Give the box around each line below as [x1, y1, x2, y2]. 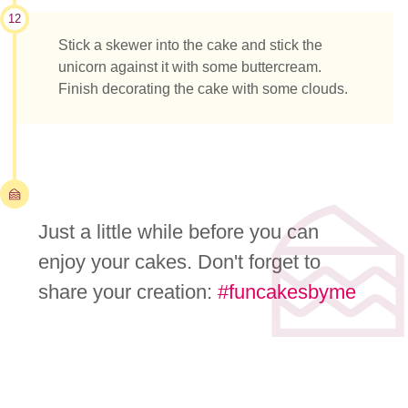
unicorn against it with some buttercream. [58, 59, 321, 76]
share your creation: [37, 280, 218, 304]
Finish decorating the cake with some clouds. [58, 81, 348, 97]
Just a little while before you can [37, 220, 319, 244]
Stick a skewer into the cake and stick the [58, 37, 322, 54]
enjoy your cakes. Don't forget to [37, 250, 321, 274]
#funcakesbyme [217, 280, 356, 304]
